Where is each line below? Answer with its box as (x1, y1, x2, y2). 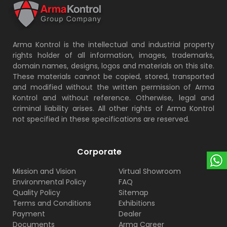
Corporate (77, 146, 122, 158)
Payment (13, 209, 45, 219)
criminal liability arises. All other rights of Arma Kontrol (13, 103, 214, 114)
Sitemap (119, 187, 148, 198)
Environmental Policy (13, 177, 86, 187)
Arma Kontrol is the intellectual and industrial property (13, 40, 214, 50)
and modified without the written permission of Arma (13, 82, 214, 93)
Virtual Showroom (119, 166, 181, 177)
